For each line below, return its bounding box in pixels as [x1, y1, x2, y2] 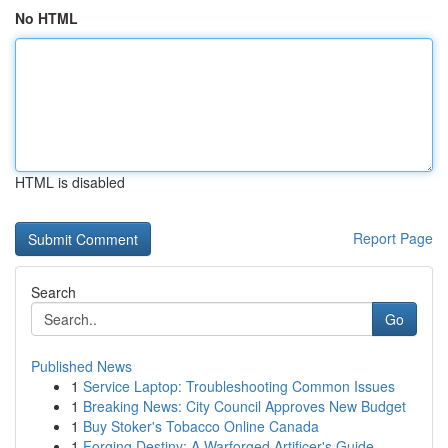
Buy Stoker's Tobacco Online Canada [83, 416, 319, 436]
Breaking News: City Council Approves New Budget [83, 396, 406, 416]
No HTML [15, 8, 78, 28]
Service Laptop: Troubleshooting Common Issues [83, 376, 395, 396]
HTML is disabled [15, 172, 125, 192]
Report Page [353, 228, 433, 248]
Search [31, 282, 76, 302]
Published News [31, 356, 132, 376]
